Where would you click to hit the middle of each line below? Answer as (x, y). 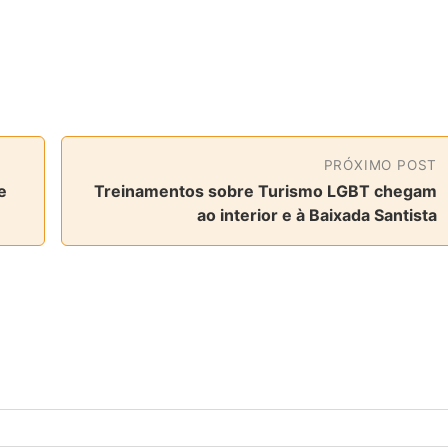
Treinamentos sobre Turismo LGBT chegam (266, 190)
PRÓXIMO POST (380, 164)
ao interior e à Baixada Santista (317, 214)
